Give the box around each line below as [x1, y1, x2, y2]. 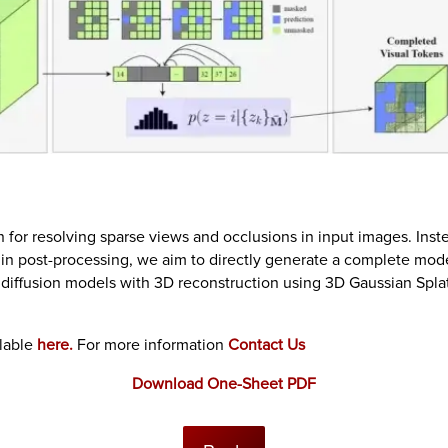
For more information [73, 335, 229, 356]
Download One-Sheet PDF [132, 374, 316, 395]
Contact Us [228, 335, 306, 356]
